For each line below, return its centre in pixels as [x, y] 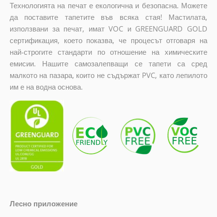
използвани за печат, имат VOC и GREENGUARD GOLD [108, 29]
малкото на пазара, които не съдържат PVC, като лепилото [108, 75]
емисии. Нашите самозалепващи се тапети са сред [108, 64]
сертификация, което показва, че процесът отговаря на [108, 40]
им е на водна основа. [46, 87]
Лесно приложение [43, 203]
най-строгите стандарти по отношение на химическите [108, 52]
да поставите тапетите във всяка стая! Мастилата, [108, 17]
